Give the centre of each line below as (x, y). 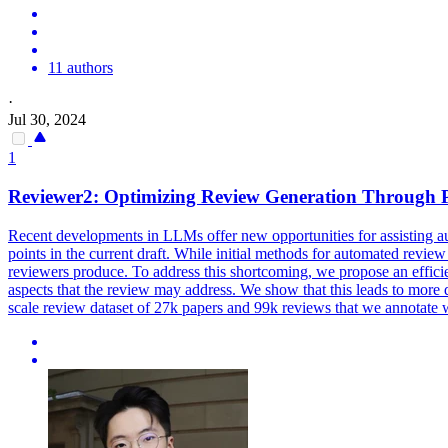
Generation (311, 197)
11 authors (80, 68)
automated (366, 253)
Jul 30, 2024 (47, 120)
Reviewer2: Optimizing (104, 197)
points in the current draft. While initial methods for (171, 253)
